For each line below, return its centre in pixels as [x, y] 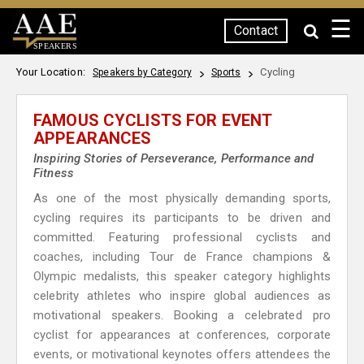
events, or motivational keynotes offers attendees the [182, 354]
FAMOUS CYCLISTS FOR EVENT [153, 120]
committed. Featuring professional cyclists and [182, 237]
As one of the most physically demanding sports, [182, 198]
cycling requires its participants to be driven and [182, 218]
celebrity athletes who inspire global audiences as [182, 296]
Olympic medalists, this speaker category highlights [182, 276]
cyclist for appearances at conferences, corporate [182, 335]
